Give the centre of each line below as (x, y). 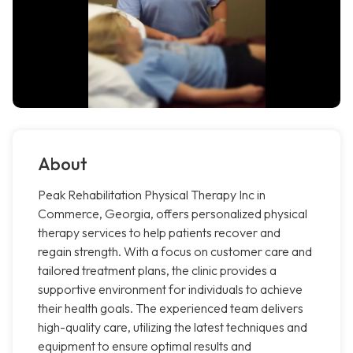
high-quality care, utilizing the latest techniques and (173, 327)
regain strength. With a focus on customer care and (175, 252)
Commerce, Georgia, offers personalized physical (173, 214)
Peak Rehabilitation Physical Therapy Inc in (152, 195)
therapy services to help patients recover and (159, 233)
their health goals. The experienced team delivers (171, 308)
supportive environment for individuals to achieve (170, 290)
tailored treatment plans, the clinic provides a (157, 271)
